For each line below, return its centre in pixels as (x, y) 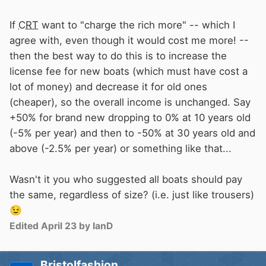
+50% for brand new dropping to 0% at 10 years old (130, 118)
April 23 (59, 226)
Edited (25, 226)
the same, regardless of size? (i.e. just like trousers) (132, 195)
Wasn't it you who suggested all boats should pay (126, 180)
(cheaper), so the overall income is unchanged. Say (130, 102)
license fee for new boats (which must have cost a (129, 72)
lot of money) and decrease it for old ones (108, 87)
